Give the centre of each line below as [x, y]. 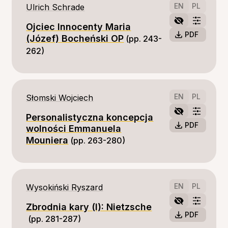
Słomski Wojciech [60, 98]
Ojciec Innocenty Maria [79, 27]
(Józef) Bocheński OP [75, 38]
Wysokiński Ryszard [65, 187]
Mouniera [47, 140]
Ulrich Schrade [55, 7]
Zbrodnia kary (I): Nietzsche [89, 207]
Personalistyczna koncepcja [90, 117]
